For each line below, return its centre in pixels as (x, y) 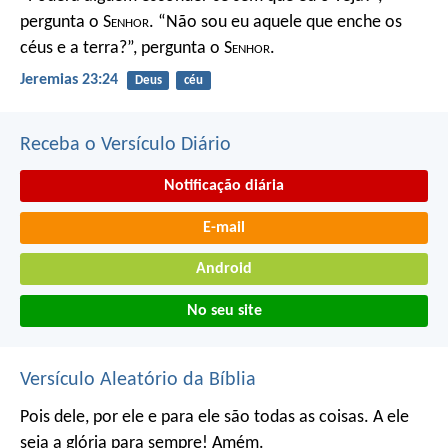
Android (224, 269)
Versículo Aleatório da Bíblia (138, 379)
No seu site (224, 310)
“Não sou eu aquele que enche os (278, 22)
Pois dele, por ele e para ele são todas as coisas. (194, 417)
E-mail (224, 227)
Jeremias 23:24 (69, 79)
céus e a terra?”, (78, 48)
